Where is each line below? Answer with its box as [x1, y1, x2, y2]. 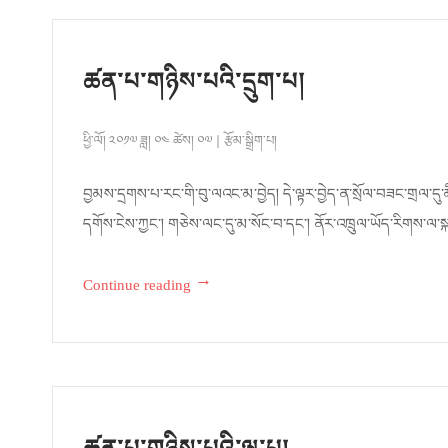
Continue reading [83, 268, 191, 311]
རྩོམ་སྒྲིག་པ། [224, 126, 277, 164]
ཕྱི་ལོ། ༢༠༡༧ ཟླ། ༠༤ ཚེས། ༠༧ [83, 126, 215, 164]
